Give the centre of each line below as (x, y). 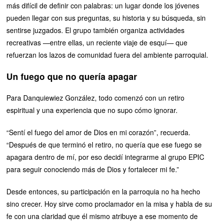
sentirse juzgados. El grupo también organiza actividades (96, 30)
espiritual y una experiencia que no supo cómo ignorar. (92, 110)
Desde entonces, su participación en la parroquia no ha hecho (104, 191)
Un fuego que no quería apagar (72, 76)
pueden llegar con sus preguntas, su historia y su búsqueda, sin (106, 18)
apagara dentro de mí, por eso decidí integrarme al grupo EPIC (106, 157)
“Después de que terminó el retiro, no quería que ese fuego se (104, 144)
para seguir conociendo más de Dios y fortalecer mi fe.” (93, 169)
